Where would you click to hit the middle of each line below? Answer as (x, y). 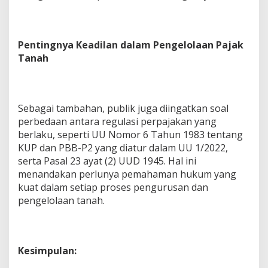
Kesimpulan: (47, 251)
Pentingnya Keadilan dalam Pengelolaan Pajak (131, 45)
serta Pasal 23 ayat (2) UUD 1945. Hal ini (107, 161)
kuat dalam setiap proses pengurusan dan (113, 188)
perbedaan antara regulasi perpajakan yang (117, 122)
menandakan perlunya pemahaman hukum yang (127, 174)
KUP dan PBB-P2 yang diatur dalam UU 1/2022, (123, 148)
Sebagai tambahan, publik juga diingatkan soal (123, 109)
